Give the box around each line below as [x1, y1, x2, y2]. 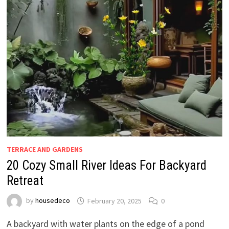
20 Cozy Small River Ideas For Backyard [6, 158, 207, 173]
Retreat [6, 173, 43, 189]
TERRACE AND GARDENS [6, 145, 83, 154]
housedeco [35, 196, 70, 205]
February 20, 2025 [87, 196, 142, 205]
